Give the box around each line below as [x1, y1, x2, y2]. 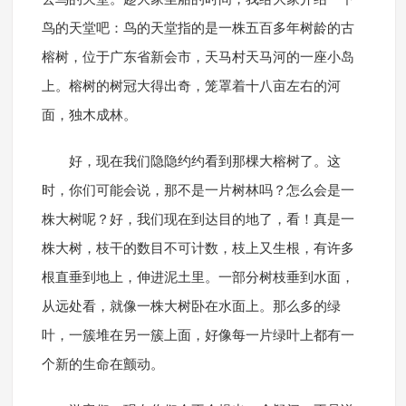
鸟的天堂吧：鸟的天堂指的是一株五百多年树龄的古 [41, 21, 354, 36]
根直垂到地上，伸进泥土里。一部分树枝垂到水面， [41, 270, 354, 285]
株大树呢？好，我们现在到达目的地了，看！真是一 [41, 212, 354, 227]
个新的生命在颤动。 [41, 357, 164, 372]
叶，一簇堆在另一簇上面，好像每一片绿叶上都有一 [41, 328, 354, 343]
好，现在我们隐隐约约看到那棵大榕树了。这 [68, 154, 341, 169]
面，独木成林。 [41, 108, 137, 123]
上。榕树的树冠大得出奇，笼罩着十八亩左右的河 [41, 79, 341, 94]
